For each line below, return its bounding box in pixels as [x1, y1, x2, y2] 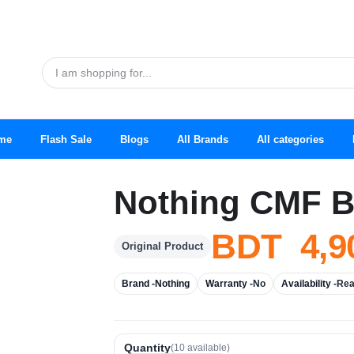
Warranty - [205, 278, 253, 289]
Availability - [281, 278, 337, 289]
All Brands [177, 133, 228, 145]
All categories [257, 133, 324, 145]
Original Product [122, 240, 203, 252]
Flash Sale [40, 133, 92, 145]
